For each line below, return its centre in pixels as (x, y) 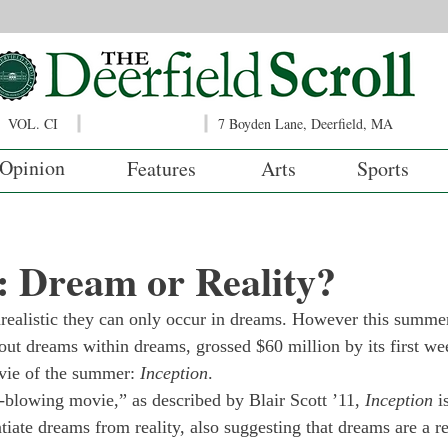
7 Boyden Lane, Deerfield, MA (305, 123)
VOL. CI (33, 123)
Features (161, 168)
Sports (383, 168)
